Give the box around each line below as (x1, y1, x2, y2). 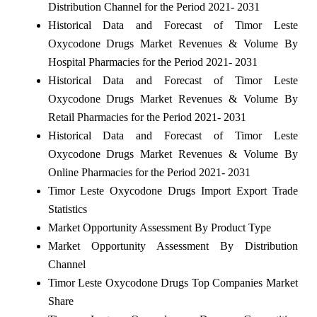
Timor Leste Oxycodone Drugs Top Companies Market (47, 276, 298, 289)
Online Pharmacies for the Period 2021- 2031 (47, 166, 250, 178)
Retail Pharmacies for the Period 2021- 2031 (47, 110, 246, 123)
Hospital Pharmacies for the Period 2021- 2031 (47, 55, 258, 68)
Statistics (47, 202, 87, 215)
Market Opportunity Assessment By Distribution (47, 239, 298, 252)
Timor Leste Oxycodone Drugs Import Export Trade (47, 184, 298, 197)
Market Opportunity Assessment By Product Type (47, 221, 271, 234)
